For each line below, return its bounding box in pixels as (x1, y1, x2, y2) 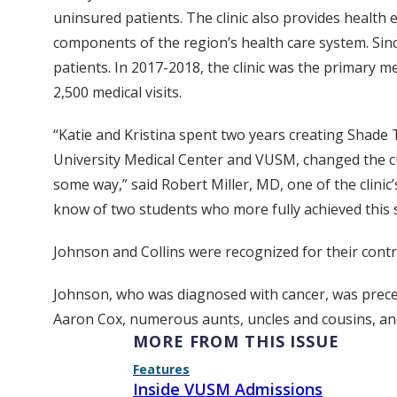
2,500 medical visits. (53, 82, 182, 103)
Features (133, 361, 190, 378)
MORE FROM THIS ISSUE (133, 331, 339, 353)
